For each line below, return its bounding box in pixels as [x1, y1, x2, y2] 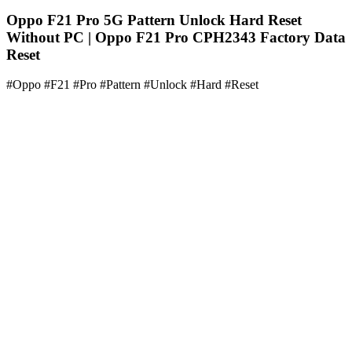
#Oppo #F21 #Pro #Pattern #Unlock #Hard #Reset [6, 78, 258, 92]
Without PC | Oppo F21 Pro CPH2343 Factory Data [6, 28, 346, 46]
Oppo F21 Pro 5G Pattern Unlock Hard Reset [6, 11, 302, 28]
